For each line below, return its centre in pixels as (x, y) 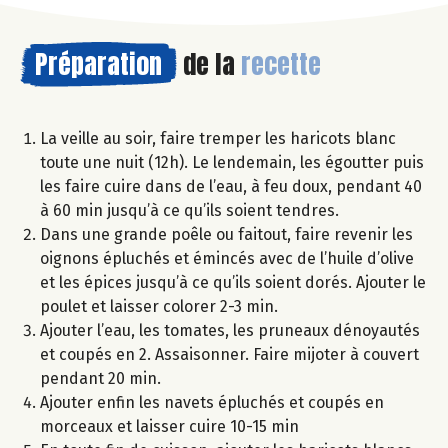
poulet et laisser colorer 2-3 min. (159, 307)
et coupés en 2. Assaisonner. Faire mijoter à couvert (229, 355)
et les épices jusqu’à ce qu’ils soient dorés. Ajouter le (233, 283)
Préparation (98, 64)
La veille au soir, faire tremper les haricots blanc (218, 139)
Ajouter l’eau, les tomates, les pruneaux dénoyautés (230, 331)
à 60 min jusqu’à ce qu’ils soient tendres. (189, 211)
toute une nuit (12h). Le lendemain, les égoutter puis (232, 163)
